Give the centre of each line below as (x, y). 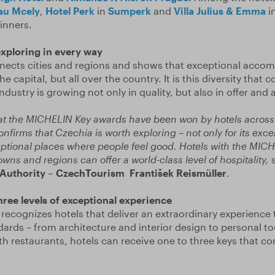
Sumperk (129, 11)
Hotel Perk (70, 11)
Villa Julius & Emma (219, 11)
